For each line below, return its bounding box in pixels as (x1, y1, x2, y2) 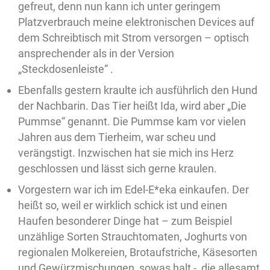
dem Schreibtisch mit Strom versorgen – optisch (18, 31, 249, 44)
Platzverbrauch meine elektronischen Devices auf (18, 16, 254, 28)
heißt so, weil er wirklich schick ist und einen (18, 199, 227, 212)
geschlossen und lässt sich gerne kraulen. (18, 162, 217, 175)
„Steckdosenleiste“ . (18, 63, 113, 75)
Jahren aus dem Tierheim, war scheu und (18, 131, 216, 143)
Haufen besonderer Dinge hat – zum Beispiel (18, 215, 232, 227)
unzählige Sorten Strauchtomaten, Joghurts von (18, 230, 247, 243)
